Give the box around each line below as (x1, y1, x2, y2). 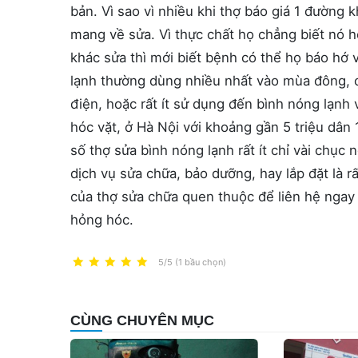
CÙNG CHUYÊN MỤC (70, 312, 214, 328)
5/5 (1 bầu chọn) (158, 257, 226, 268)
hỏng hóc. (70, 212, 133, 228)
